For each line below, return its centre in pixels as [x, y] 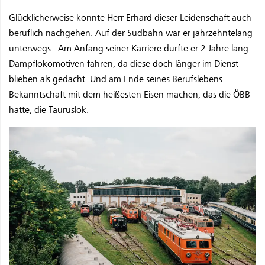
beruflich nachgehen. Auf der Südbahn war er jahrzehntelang [131, 33]
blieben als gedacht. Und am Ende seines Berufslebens [116, 79]
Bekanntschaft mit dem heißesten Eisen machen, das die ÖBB [130, 94]
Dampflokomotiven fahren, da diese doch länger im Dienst [124, 64]
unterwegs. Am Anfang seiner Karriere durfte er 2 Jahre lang [129, 48]
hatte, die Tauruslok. [49, 110]
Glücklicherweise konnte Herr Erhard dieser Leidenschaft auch [130, 17]
